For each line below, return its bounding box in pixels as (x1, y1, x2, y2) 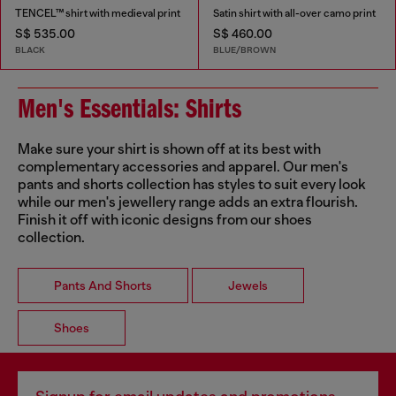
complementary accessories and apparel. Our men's (18, 158, 348, 175)
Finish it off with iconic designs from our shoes (18, 211, 312, 228)
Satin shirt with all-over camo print (212, 7, 376, 20)
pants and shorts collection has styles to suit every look (18, 176, 366, 193)
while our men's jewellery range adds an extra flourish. (18, 194, 358, 210)
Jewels (228, 278, 268, 293)
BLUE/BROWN (212, 43, 276, 56)
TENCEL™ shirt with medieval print (15, 7, 180, 20)
